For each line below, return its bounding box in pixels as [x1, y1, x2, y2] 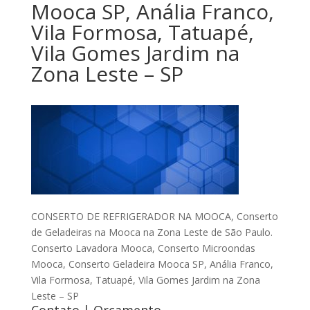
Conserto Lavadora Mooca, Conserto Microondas [30, 241, 255, 255]
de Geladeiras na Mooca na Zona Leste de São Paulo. [30, 226, 273, 239]
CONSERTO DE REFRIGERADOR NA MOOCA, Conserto [30, 210, 278, 223]
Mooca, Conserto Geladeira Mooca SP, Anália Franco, [30, 257, 273, 271]
